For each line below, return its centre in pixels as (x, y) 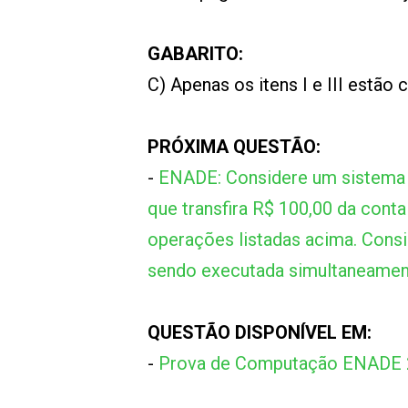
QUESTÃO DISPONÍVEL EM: (260, 332)
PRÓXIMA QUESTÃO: (234, 147)
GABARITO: (195, 54)
